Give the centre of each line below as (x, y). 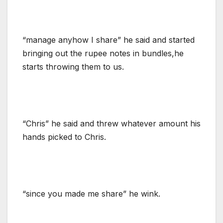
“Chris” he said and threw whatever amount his (111, 123)
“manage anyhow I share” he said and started (109, 40)
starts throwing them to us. (73, 66)
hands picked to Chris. (64, 137)
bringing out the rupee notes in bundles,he (103, 53)
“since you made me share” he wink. (91, 193)
